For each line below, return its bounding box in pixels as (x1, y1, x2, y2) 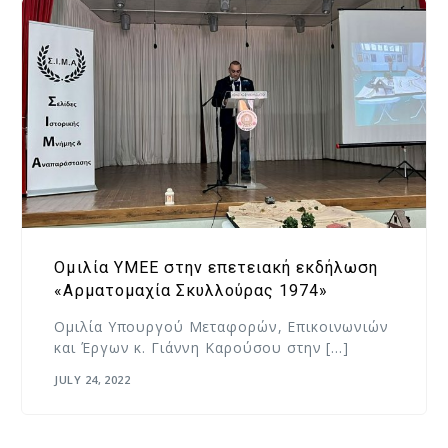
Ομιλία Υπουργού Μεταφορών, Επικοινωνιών (54, 316, 389, 336)
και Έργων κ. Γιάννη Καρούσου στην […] (54, 337, 350, 357)
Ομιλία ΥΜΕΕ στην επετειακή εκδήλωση (54, 257, 378, 277)
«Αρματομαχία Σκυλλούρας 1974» (54, 280, 328, 300)
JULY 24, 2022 (54, 372, 131, 388)
